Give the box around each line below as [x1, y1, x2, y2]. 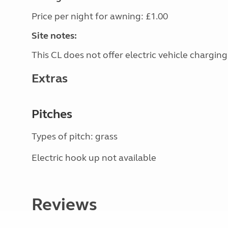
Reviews [32, 194, 97, 215]
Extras [32, 71, 68, 86]
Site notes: [32, 30, 77, 41]
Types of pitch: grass [32, 131, 118, 142]
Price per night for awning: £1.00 [32, 11, 168, 22]
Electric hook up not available [32, 152, 156, 163]
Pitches [32, 107, 72, 122]
